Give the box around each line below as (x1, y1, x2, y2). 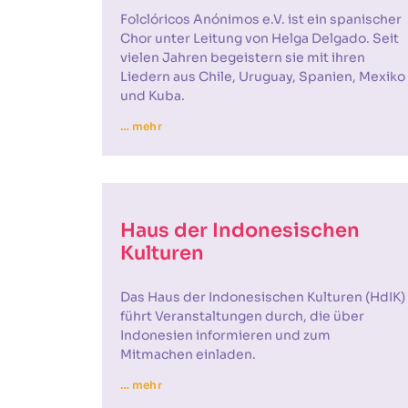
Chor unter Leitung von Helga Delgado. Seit (120, 30, 399, 46)
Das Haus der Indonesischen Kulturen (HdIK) (120, 289, 405, 305)
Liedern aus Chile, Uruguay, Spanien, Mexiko (120, 68, 405, 85)
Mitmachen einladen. (120, 346, 256, 362)
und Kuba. (120, 87, 185, 104)
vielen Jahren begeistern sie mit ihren (120, 49, 365, 66)
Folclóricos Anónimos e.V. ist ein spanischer (120, 11, 402, 27)
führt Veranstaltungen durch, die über (120, 308, 364, 324)
